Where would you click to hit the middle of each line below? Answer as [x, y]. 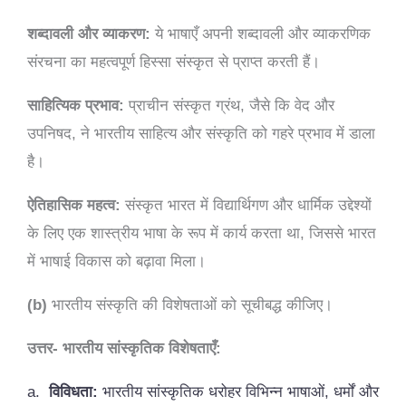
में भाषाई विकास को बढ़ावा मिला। [116, 261]
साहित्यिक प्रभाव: [76, 105]
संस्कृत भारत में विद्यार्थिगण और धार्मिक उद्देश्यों [246, 205]
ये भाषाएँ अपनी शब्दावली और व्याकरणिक [261, 34]
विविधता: [73, 391]
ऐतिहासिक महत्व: [74, 205]
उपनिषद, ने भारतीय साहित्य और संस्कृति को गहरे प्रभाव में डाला [201, 133]
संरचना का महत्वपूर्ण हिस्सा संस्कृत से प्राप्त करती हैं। [174, 62]
